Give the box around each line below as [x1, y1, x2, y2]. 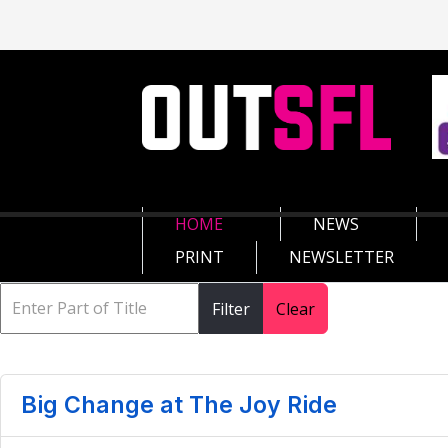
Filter [212, 297, 250, 320]
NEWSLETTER [289, 245, 394, 268]
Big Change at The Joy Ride [21, 391, 337, 420]
